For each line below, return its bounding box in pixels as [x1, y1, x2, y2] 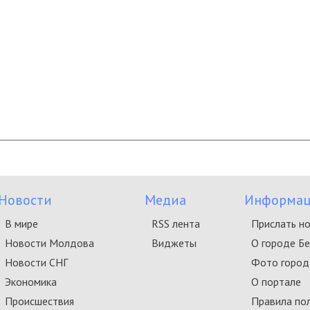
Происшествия [5, 294, 74, 308]
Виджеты [152, 236, 197, 250]
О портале [251, 275, 301, 289]
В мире [5, 217, 38, 230]
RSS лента [152, 217, 200, 230]
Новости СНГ [5, 255, 68, 269]
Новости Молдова [5, 236, 94, 250]
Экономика [5, 275, 57, 289]
